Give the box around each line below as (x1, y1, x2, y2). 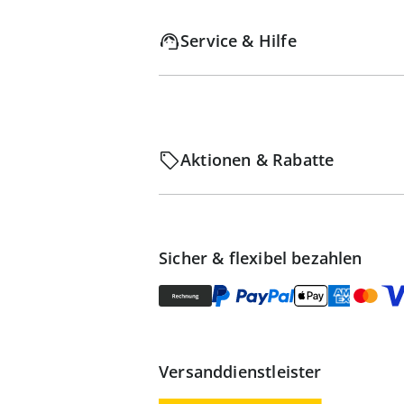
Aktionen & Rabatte (180, 149, 335, 170)
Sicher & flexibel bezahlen (159, 247, 363, 269)
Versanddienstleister (159, 361, 322, 383)
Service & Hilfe (180, 30, 297, 51)
